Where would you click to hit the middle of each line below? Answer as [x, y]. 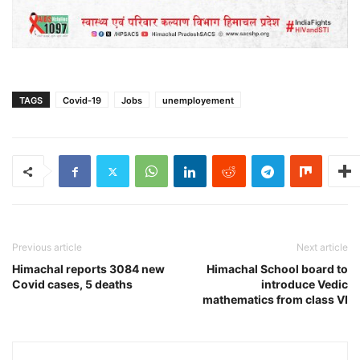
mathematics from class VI [275, 300]
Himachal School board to [277, 269]
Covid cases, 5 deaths [72, 284]
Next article [322, 247]
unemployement [198, 101]
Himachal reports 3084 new [88, 269]
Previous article [47, 247]
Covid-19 [82, 101]
